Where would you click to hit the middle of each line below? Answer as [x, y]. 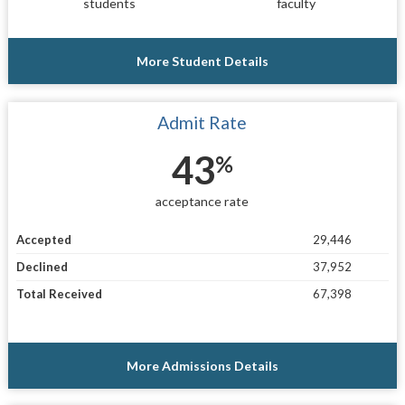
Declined [42, 267]
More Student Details [202, 61]
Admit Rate [202, 122]
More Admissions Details [202, 366]
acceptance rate [202, 201]
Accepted [43, 240]
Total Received [59, 294]
